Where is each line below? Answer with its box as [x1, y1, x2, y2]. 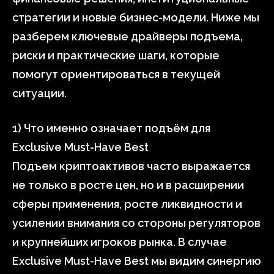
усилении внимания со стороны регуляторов [12, 217, 261, 229]
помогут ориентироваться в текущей [12, 68, 220, 81]
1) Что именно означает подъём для [12, 122, 210, 135]
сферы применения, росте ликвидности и [12, 198, 242, 210]
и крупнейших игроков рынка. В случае [12, 235, 227, 248]
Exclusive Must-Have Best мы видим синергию [12, 254, 261, 267]
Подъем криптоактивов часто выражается [12, 160, 250, 172]
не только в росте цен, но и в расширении [12, 179, 244, 191]
